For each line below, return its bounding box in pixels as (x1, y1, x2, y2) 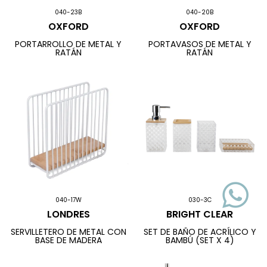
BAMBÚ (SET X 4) (165, 234, 234, 247)
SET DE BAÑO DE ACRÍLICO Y (143, 226, 256, 238)
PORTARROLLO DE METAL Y (15, 38, 122, 51)
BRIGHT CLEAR (166, 207, 234, 221)
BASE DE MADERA (35, 234, 102, 247)
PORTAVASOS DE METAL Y (148, 38, 252, 51)
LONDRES (46, 207, 90, 221)
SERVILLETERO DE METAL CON (10, 226, 126, 238)
